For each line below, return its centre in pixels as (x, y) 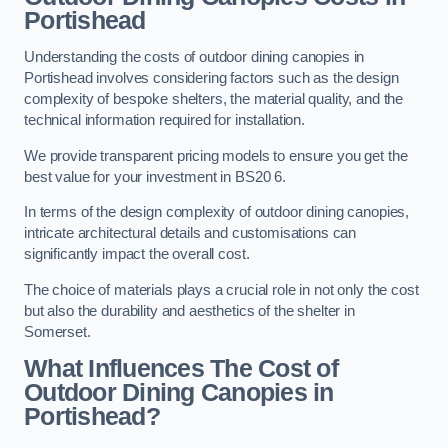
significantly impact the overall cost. (137, 254)
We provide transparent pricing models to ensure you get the (216, 155)
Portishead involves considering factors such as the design (211, 78)
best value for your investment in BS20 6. (155, 176)
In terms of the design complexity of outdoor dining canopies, (217, 212)
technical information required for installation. (165, 120)
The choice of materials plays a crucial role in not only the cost (221, 289)
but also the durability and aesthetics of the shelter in (189, 310)
